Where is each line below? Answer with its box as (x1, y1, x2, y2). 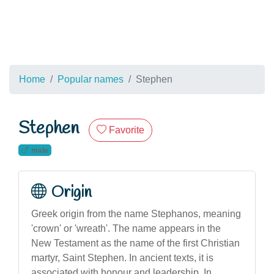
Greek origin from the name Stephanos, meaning (31, 208, 241, 219)
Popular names (57, 74, 124, 84)
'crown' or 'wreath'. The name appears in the (31, 223, 221, 234)
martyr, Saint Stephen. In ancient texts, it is (31, 252, 213, 263)
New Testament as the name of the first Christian (31, 237, 240, 248)
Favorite (109, 125, 144, 135)
